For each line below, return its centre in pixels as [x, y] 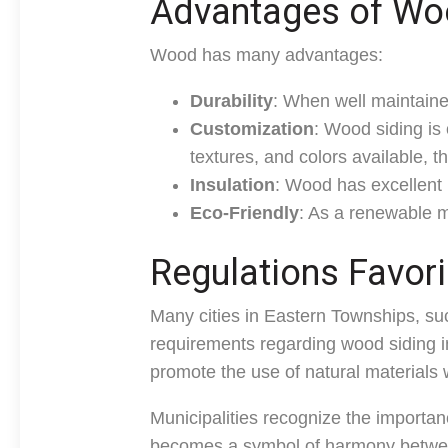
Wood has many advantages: [266, 55]
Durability [231, 101]
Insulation [232, 185]
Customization [252, 129]
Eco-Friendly [244, 213]
